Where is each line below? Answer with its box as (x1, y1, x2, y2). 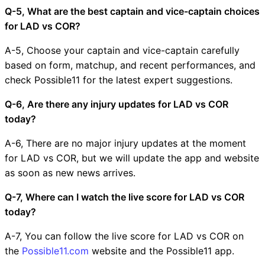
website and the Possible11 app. (89, 244, 234, 257)
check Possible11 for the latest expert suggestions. (5, 73, 232, 86)
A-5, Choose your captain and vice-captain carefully (5, 44, 240, 56)
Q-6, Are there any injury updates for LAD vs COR (5, 98, 228, 110)
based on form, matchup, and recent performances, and (5, 59, 256, 71)
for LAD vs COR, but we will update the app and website (5, 151, 259, 164)
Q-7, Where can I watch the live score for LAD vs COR (5, 190, 244, 203)
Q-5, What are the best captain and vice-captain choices (5, 5, 260, 17)
